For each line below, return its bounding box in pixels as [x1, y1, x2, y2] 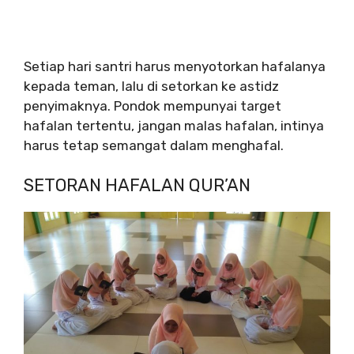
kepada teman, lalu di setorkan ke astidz [24, 77, 279, 94]
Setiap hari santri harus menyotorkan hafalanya [24, 58, 326, 74]
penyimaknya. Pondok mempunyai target [24, 97, 281, 114]
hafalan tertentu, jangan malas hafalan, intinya [24, 117, 324, 134]
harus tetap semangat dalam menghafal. [24, 137, 284, 153]
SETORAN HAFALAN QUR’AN [24, 175, 250, 197]
